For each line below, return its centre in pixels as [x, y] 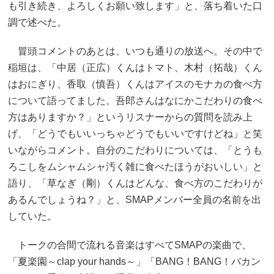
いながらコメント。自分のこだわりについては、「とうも [135, 150]
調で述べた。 [37, 22]
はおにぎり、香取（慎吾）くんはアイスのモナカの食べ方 [135, 84]
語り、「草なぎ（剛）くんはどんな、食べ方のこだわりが [135, 183]
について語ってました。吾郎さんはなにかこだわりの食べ [135, 100]
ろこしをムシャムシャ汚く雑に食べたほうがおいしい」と [135, 166]
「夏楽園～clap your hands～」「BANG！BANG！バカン [134, 261]
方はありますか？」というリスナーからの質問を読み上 [130, 117]
